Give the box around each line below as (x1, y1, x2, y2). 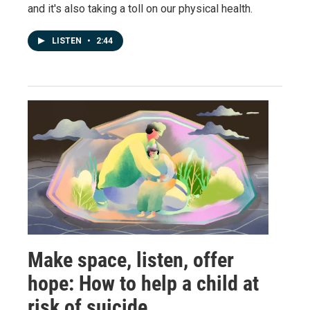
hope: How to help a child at (28, 271, 259, 295)
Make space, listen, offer (28, 247, 234, 272)
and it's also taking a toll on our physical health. (28, 1, 253, 15)
